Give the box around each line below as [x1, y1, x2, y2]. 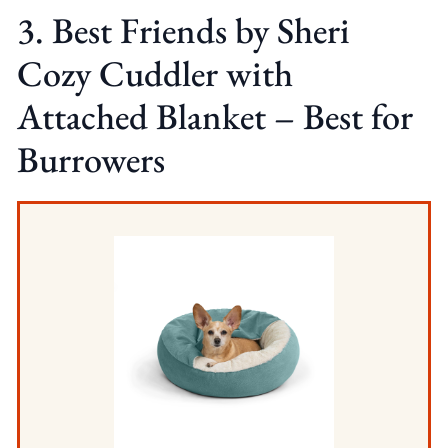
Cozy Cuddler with [16, 49, 293, 97]
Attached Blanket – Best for [16, 92, 413, 140]
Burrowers [16, 135, 165, 183]
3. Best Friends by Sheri [16, 6, 350, 54]
